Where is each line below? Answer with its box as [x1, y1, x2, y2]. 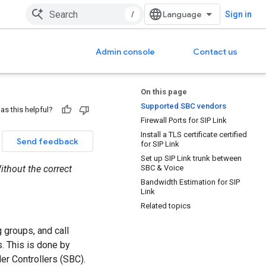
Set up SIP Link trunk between [141, 154, 242, 163]
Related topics [141, 201, 191, 210]
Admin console [96, 46, 155, 57]
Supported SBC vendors [141, 102, 226, 110]
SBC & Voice [141, 163, 183, 172]
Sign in [225, 9, 252, 19]
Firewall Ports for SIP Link [141, 116, 227, 125]
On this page [141, 87, 187, 96]
